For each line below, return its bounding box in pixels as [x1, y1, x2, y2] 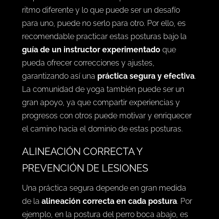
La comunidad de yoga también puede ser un [22, 111, 184, 121]
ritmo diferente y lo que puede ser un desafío [22, 32, 180, 42]
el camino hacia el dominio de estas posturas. [22, 151, 183, 160]
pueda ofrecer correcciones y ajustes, [22, 85, 154, 94]
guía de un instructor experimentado [22, 71, 160, 81]
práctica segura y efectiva [97, 98, 195, 108]
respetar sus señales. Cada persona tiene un [22, 19, 178, 28]
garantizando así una [22, 98, 97, 108]
